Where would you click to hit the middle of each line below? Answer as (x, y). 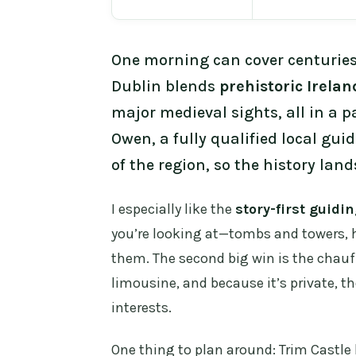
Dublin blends (165, 87)
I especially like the (173, 209)
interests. (141, 308)
